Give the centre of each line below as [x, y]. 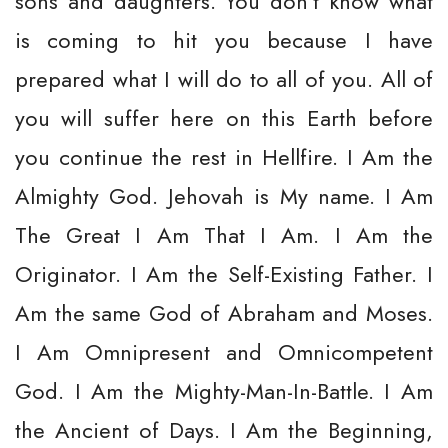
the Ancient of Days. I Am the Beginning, [224, 430]
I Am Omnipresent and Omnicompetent [224, 352]
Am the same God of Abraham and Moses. [224, 313]
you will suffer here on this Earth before [224, 118]
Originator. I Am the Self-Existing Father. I [224, 274]
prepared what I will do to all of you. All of [224, 79]
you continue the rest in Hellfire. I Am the [224, 157]
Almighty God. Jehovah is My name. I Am [224, 196]
